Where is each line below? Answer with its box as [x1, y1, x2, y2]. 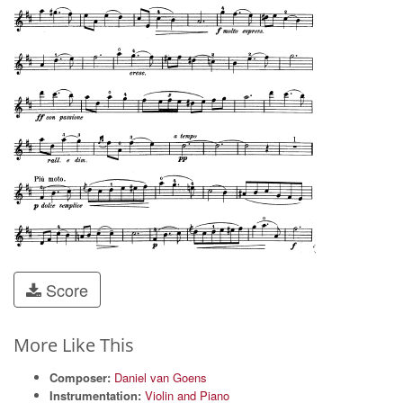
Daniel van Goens [114, 369, 207, 386]
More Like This [13, 333, 134, 357]
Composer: [49, 369, 111, 386]
